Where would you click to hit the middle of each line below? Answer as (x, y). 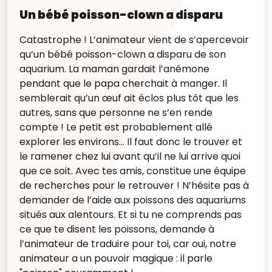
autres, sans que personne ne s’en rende (116, 113)
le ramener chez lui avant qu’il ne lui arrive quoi (130, 157)
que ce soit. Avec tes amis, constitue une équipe (133, 171)
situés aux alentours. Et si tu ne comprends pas (131, 215)
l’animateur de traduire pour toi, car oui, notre (128, 244)
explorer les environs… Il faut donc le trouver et (131, 142)
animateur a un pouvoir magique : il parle (116, 259)
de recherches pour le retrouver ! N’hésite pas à (134, 186)
